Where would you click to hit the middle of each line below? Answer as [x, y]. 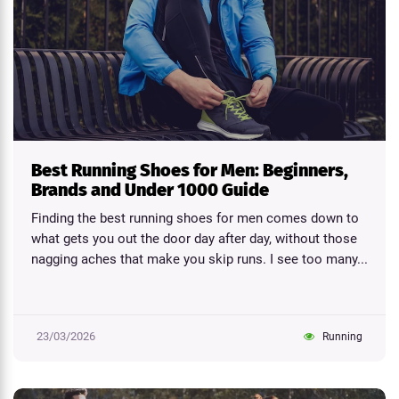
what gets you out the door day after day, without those [194, 238]
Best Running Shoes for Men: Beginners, [190, 170]
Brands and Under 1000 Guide [150, 189]
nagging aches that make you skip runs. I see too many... [199, 259]
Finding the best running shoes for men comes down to [195, 218]
